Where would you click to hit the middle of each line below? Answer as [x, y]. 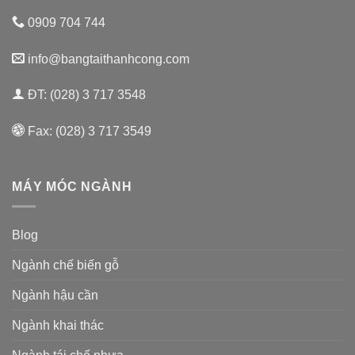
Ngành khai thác [58, 325]
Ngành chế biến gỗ [65, 265]
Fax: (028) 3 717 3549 [88, 132]
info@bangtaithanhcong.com [107, 59]
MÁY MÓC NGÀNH [72, 186]
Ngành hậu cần [55, 295]
